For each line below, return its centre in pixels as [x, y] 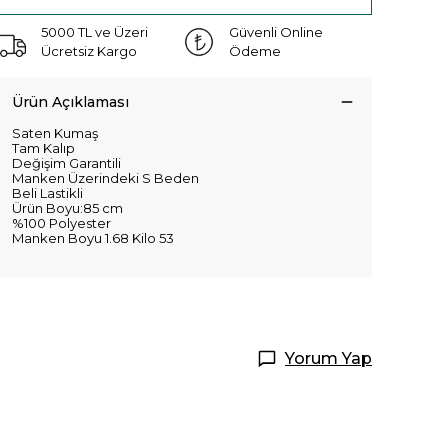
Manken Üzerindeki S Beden [105, 177]
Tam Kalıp [43, 147]
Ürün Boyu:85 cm [67, 207]
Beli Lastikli [47, 192]
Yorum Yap [328, 358]
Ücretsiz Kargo [89, 50]
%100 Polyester [61, 222]
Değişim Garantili [66, 162]
